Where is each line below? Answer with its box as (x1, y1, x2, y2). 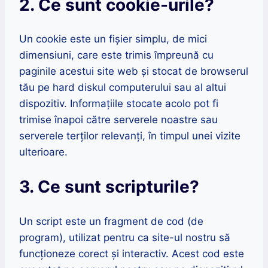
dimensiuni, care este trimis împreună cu (19, 49, 214, 62)
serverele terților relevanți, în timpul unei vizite (19, 130, 240, 142)
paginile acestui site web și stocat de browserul (19, 65, 248, 78)
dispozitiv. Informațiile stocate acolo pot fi (19, 98, 218, 110)
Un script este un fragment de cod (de (19, 215, 203, 227)
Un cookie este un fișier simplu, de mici (19, 33, 207, 45)
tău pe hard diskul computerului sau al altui (19, 81, 226, 94)
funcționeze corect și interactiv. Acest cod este (19, 247, 244, 260)
